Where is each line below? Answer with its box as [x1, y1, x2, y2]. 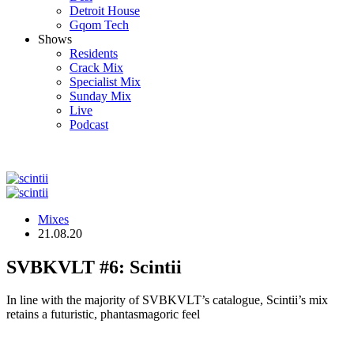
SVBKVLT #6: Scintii [6, 256, 182, 277]
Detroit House [70, 3, 140, 17]
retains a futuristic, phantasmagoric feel [6, 307, 200, 322]
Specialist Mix [70, 74, 141, 88]
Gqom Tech [70, 17, 129, 32]
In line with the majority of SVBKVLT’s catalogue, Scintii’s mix [6, 293, 328, 307]
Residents [70, 46, 118, 60]
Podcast [70, 117, 108, 131]
